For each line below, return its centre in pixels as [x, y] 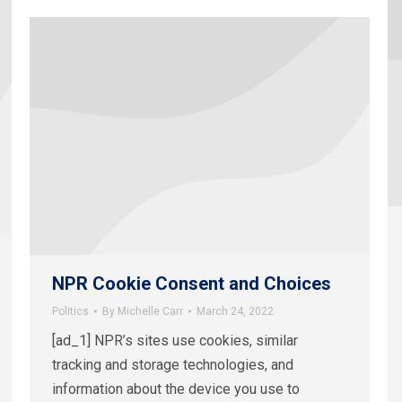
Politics [70, 312]
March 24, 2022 [235, 312]
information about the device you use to [176, 389]
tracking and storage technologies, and [173, 365]
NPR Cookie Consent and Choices [192, 284]
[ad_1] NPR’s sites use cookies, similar [175, 341]
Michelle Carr [150, 312]
